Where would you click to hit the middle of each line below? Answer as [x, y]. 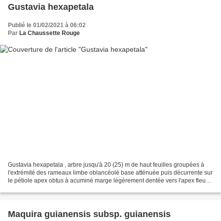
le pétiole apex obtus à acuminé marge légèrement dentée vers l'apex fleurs [109, 181]
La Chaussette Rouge [50, 33]
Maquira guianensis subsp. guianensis [89, 214]
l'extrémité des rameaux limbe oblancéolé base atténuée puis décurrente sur [110, 173]
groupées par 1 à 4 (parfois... [46, 189]
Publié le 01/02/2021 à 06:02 [47, 25]
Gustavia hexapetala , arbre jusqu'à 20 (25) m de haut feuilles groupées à [106, 165]
